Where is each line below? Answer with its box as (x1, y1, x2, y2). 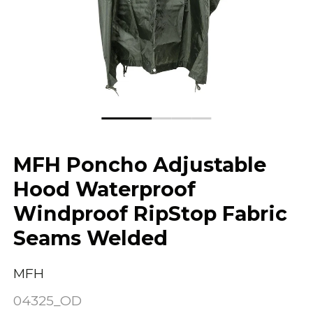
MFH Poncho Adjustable (13, 152, 267, 177)
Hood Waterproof (13, 177, 196, 202)
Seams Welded (13, 226, 168, 251)
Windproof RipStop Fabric (13, 201, 288, 226)
